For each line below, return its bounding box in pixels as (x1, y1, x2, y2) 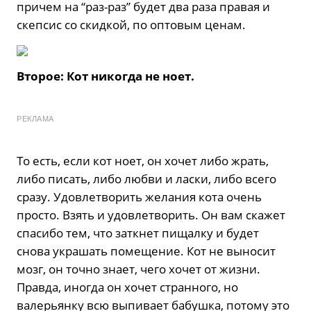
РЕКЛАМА (17, 115, 54, 124)
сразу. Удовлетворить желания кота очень (17, 189, 262, 205)
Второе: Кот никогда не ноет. (17, 68, 194, 85)
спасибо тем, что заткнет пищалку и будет (17, 225, 259, 242)
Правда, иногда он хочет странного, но (17, 279, 238, 296)
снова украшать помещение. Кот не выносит (17, 243, 276, 260)
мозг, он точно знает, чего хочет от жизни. (17, 261, 260, 278)
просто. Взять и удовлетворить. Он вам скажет (17, 207, 285, 224)
